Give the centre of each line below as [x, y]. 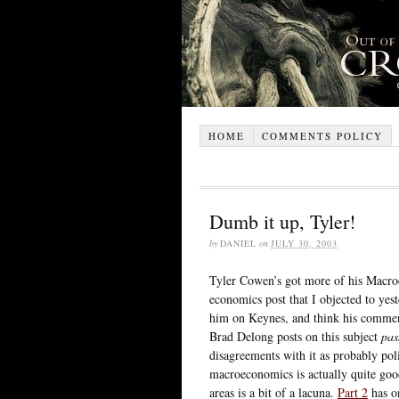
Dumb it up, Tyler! [282, 221]
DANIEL [238, 243]
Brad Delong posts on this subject [295, 336]
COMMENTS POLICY [322, 135]
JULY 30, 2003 [304, 243]
